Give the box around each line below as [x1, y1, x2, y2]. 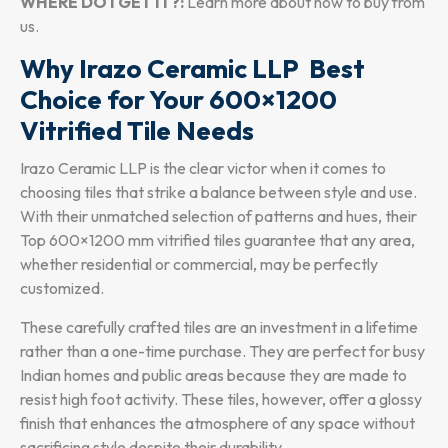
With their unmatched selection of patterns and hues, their [20, 206, 417, 227]
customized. [20, 278, 104, 299]
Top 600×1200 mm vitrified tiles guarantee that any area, [20, 230, 415, 251]
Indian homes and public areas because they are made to [20, 365, 407, 386]
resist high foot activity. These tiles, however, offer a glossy [20, 389, 422, 410]
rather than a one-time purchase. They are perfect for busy [20, 341, 425, 362]
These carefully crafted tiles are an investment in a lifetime [20, 317, 418, 338]
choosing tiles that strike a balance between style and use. [20, 182, 417, 203]
